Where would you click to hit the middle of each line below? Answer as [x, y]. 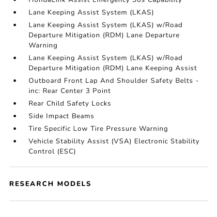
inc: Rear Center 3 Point [70, 91]
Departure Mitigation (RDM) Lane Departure [104, 35]
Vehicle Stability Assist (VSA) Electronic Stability [114, 141]
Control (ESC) [53, 151]
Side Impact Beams [62, 116]
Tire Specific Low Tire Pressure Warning [99, 129]
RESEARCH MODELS [51, 184]
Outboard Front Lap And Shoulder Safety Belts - [114, 81]
